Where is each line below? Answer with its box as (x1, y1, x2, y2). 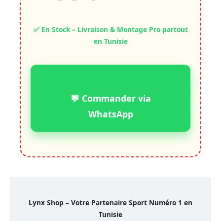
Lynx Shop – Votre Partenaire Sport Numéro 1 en (29, 198, 192, 208)
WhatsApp (88, 108, 133, 120)
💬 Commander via (70, 92, 151, 105)
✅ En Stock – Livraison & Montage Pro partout (33, 25, 188, 35)
